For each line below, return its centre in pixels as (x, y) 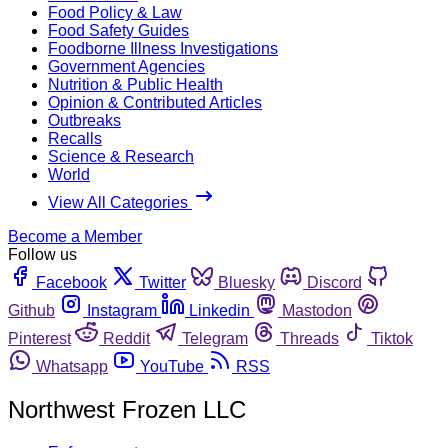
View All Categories (120, 202)
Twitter (162, 282)
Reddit (126, 338)
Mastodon (317, 310)
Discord (334, 282)
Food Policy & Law (115, 12)
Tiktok (392, 338)
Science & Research (121, 156)
